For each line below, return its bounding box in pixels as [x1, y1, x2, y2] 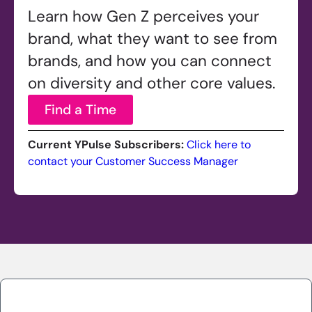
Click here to [187, 137, 251, 152]
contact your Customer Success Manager [28, 154, 238, 169]
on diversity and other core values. [28, 73, 275, 93]
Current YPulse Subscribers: [28, 137, 184, 152]
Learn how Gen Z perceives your [28, 6, 259, 26]
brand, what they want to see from [28, 29, 277, 49]
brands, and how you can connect [28, 51, 272, 71]
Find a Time [45, 101, 116, 118]
